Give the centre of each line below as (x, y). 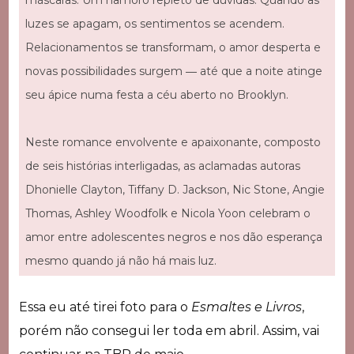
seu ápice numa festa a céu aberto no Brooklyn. (156, 94)
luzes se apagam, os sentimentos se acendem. (154, 23)
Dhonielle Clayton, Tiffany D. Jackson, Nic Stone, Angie (175, 189)
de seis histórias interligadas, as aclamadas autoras (162, 166)
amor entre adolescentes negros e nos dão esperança (173, 237)
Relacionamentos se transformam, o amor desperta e (173, 47)
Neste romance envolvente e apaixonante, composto (173, 142)
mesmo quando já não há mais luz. (121, 260)
